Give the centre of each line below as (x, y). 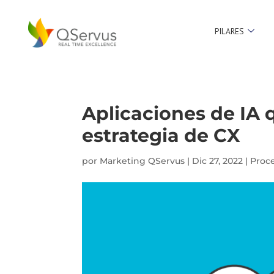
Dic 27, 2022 (218, 161)
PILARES (229, 31)
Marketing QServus (143, 161)
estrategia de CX (161, 135)
